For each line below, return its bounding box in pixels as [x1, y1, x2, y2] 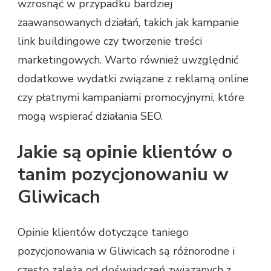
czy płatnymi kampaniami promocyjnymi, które [18, 90, 244, 105]
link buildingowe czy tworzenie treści [18, 33, 202, 48]
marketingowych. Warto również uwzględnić [18, 52, 238, 67]
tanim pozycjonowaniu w [18, 162, 229, 187]
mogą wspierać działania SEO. [18, 108, 163, 123]
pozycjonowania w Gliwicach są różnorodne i [18, 243, 235, 258]
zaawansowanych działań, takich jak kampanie [18, 15, 239, 30]
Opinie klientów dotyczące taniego [18, 224, 189, 240]
